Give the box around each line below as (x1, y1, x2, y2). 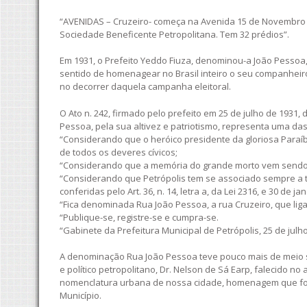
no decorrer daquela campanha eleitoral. (60, 80, 231, 93)
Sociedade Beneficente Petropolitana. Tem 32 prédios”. (60, 27, 289, 40)
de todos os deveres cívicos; (60, 145, 177, 158)
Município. (60, 289, 101, 302)
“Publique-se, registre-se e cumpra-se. (60, 210, 219, 223)
